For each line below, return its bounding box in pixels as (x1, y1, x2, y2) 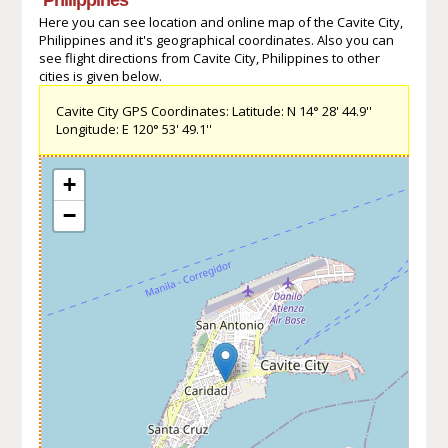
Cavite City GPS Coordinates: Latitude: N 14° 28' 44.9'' (55, 101, 372, 120)
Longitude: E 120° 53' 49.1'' (55, 119, 212, 138)
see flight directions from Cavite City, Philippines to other (38, 48, 380, 67)
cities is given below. (38, 66, 162, 85)
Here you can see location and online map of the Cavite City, (38, 12, 403, 31)
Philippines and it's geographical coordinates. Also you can (38, 30, 394, 49)
